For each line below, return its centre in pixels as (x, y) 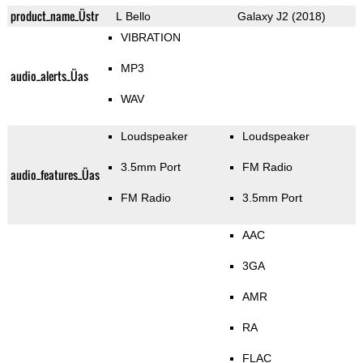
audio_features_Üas (55, 175)
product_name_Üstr (54, 16)
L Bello (133, 17)
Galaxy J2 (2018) (281, 17)
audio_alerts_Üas (49, 76)
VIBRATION (150, 38)
